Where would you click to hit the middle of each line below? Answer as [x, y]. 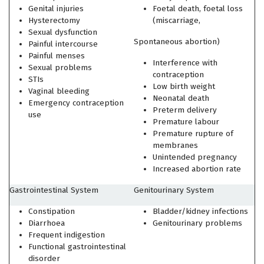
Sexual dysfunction [67, 32]
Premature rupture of [193, 133]
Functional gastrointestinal [77, 247]
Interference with [185, 63]
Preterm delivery [185, 110]
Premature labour [187, 122]
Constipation [52, 211]
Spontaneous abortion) [177, 42]
